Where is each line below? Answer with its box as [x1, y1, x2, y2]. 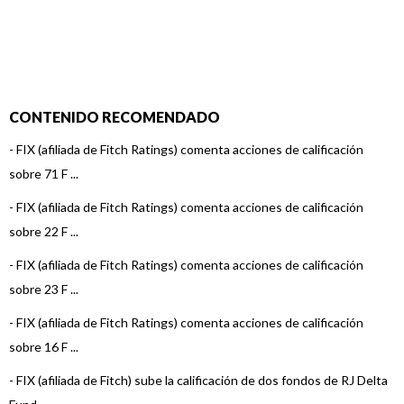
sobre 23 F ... [9, 281, 78, 297]
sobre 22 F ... [9, 224, 78, 239]
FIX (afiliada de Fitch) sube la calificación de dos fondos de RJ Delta [16, 372, 388, 388]
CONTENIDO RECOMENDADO [9, 108, 220, 125]
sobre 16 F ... [9, 339, 78, 354]
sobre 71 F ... [9, 166, 78, 181]
